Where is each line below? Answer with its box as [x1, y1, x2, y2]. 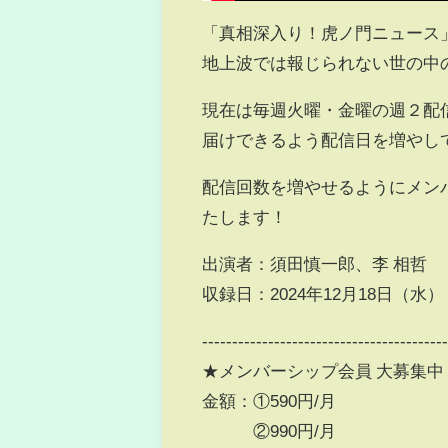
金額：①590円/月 [202, 391, 337, 409]
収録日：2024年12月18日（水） [202, 284, 445, 302]
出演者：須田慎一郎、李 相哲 [202, 254, 428, 272]
